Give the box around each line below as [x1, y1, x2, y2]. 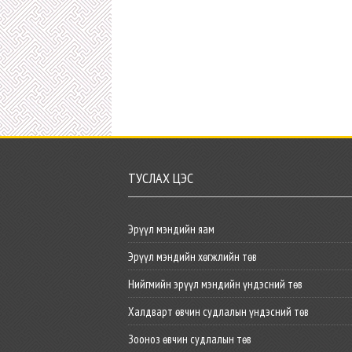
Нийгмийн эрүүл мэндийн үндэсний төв [128, 277, 303, 291]
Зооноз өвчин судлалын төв [128, 332, 252, 346]
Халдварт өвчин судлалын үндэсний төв [128, 304, 310, 319]
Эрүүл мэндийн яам [128, 222, 215, 236]
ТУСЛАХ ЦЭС [128, 169, 194, 187]
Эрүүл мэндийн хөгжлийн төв [128, 249, 258, 264]
